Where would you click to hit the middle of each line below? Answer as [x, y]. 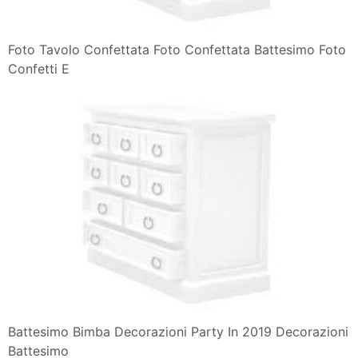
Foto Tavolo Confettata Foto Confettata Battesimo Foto [177, 49]
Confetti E [39, 68]
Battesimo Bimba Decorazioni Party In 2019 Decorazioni [178, 332]
